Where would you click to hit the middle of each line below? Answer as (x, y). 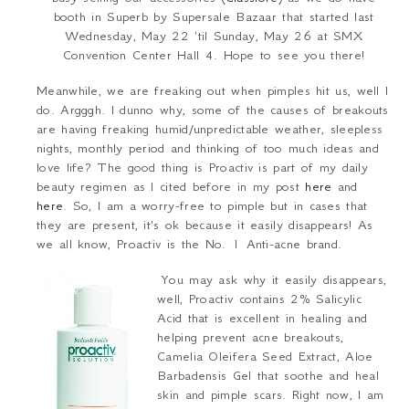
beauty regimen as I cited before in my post (171, 186)
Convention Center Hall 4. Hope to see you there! (214, 55)
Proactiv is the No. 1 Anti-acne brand (227, 244)
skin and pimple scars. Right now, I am (271, 394)
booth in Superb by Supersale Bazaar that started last (214, 16)
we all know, (77, 244)
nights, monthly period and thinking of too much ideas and (208, 148)
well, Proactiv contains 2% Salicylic (259, 299)
